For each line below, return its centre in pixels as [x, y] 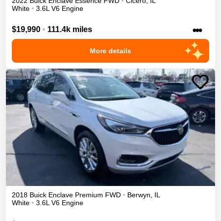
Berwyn [139, 195]
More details [110, 51]
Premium [89, 195]
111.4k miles [70, 29]
